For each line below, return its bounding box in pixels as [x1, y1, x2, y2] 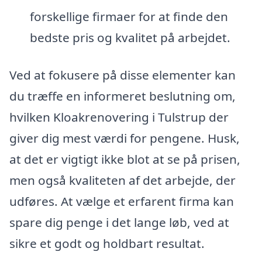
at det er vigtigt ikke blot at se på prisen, [9, 150, 240, 167]
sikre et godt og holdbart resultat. [9, 235, 205, 251]
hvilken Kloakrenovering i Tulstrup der [9, 108, 229, 125]
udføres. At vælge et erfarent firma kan [9, 192, 234, 209]
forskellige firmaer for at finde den [29, 8, 228, 25]
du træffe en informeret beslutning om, [9, 87, 236, 104]
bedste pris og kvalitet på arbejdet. [29, 29, 230, 46]
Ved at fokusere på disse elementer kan [9, 66, 236, 83]
